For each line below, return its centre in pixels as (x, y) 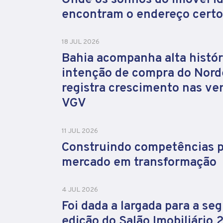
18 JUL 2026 (81, 42)
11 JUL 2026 (80, 131)
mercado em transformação (139, 163)
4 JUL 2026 (80, 190)
